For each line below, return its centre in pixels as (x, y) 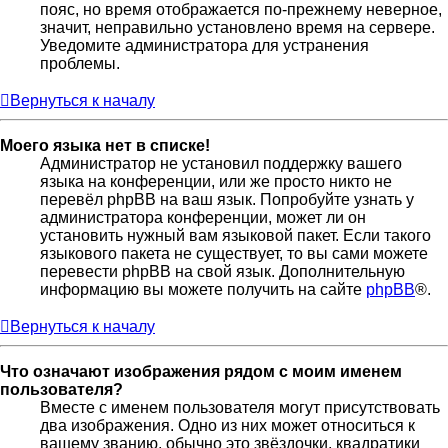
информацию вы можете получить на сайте (203, 290)
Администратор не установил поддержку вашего (221, 164)
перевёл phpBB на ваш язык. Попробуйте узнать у (227, 200)
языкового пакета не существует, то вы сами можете (234, 254)
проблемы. (80, 64)
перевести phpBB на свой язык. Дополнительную (222, 272)
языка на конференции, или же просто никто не (216, 182)
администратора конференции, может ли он (203, 218)
